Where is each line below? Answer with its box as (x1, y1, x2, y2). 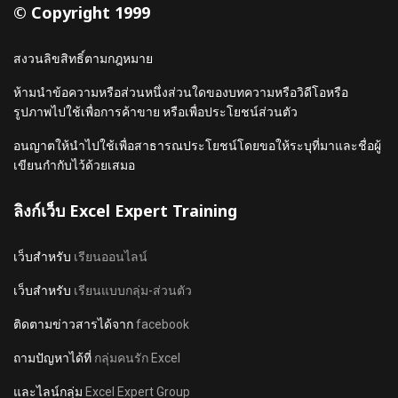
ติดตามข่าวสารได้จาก (13, 316, 136, 331)
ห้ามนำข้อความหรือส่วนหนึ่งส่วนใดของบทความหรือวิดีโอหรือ (13, 84, 348, 99)
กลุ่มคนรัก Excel (94, 350, 180, 365)
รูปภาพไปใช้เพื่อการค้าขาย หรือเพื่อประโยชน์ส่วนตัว (13, 104, 298, 119)
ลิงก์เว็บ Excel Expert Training (13, 199, 237, 221)
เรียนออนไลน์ (74, 249, 147, 264)
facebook (136, 316, 189, 331)
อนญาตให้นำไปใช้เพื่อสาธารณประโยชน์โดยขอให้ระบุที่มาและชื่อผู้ (13, 138, 381, 153)
